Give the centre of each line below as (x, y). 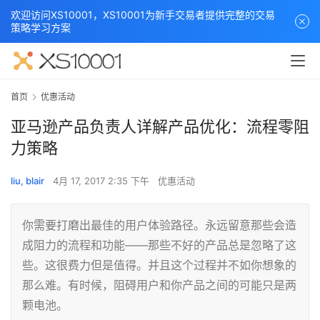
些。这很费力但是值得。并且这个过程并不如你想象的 (159, 265)
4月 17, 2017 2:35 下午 (102, 181)
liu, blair (27, 181)
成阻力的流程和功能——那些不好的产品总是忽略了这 (159, 245)
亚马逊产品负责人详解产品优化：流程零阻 (160, 127)
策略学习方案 (41, 27)
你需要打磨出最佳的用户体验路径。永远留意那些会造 (159, 225)
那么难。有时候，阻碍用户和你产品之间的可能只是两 (159, 285)
